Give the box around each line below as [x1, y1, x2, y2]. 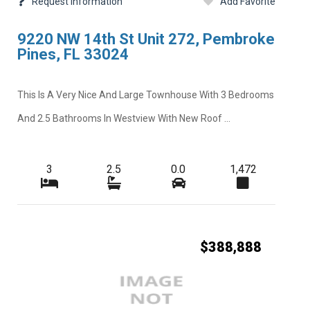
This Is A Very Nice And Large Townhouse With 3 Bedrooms [17, 89, 274, 100]
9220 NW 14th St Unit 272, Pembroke [17, 30, 275, 48]
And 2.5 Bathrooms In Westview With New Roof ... [17, 112, 230, 124]
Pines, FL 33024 [17, 46, 129, 64]
